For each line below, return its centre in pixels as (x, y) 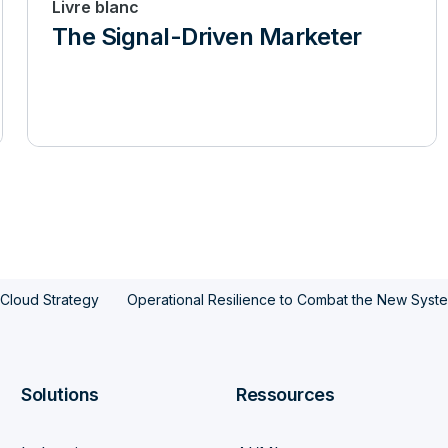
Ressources (285, 394)
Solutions (60, 394)
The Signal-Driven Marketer (206, 36)
